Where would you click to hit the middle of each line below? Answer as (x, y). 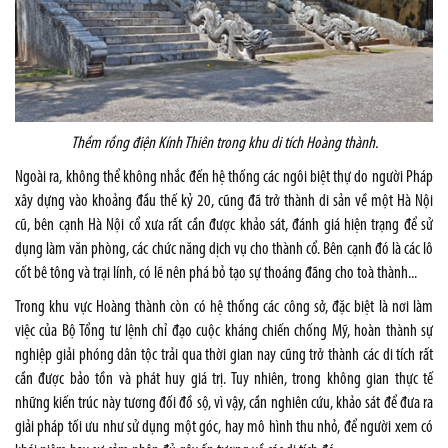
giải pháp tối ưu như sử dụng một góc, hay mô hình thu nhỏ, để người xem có (224, 427)
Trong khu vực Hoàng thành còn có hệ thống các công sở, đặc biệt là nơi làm (224, 307)
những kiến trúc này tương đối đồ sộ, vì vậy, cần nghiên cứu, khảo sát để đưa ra (224, 403)
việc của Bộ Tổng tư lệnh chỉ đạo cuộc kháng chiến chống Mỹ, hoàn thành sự (224, 331)
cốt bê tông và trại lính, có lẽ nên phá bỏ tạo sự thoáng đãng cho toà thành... (216, 273)
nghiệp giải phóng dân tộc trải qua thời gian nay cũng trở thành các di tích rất (224, 355)
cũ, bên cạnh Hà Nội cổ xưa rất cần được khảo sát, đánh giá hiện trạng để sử (224, 225)
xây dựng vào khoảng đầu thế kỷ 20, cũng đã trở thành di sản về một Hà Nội (224, 201)
